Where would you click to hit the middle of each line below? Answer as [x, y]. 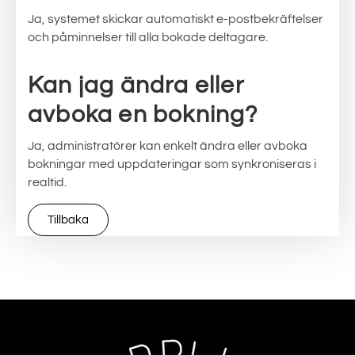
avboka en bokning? [143, 115]
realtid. [47, 182]
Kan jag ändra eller [136, 85]
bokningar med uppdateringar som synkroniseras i [172, 164]
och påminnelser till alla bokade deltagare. [148, 37]
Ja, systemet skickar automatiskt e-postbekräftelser [176, 19]
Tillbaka [68, 220]
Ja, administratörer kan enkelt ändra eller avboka [168, 146]
